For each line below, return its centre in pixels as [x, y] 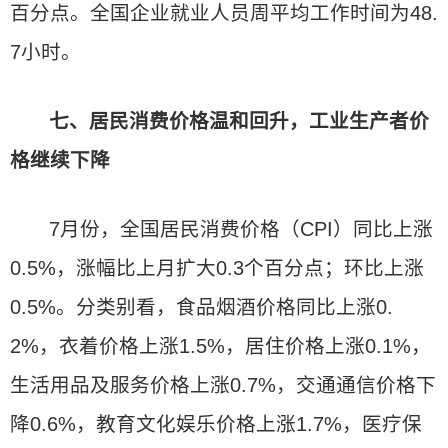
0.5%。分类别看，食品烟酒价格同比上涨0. [201, 307]
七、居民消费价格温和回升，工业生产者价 [239, 121]
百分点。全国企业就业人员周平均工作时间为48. [224, 13]
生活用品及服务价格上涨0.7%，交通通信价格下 [223, 385]
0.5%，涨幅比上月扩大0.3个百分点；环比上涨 [217, 268]
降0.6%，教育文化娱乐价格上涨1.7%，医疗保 [216, 424]
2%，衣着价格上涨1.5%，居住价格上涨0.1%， [220, 346]
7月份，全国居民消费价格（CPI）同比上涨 [241, 229]
